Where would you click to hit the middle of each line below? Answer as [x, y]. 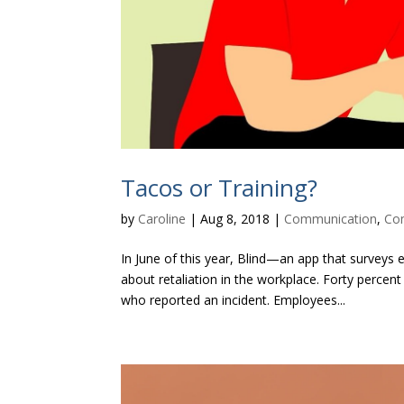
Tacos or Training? [220, 188]
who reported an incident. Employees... [234, 300]
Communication [331, 219]
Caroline [162, 219]
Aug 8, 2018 [235, 219]
